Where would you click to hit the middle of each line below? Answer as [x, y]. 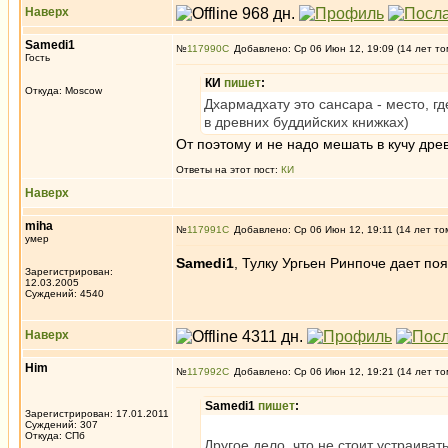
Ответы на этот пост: [228, 169]
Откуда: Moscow [63, 90]
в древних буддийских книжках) [306, 122]
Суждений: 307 [61, 424]
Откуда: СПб [55, 435]
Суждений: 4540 [64, 293]
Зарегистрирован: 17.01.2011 [97, 413]
